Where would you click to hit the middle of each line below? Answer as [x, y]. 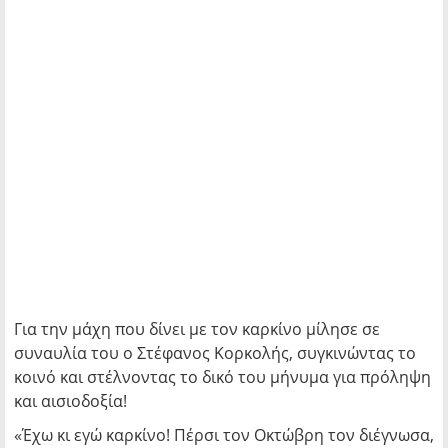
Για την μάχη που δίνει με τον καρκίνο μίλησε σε [197, 329]
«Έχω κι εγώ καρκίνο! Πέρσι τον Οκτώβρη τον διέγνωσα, [224, 435]
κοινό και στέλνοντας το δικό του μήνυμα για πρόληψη [222, 377]
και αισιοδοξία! [70, 401]
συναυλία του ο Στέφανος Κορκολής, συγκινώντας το [215, 353]
